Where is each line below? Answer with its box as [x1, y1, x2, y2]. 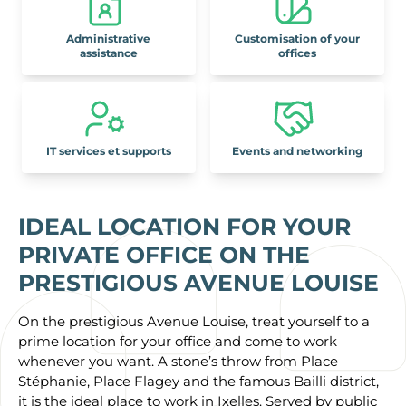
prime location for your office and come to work [18, 333, 337, 351]
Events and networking [232, 144, 363, 159]
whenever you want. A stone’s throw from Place [18, 353, 338, 371]
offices [278, 46, 317, 61]
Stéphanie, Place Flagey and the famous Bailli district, [18, 372, 379, 391]
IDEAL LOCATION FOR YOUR [18, 213, 351, 241]
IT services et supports [45, 144, 171, 159]
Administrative [66, 32, 151, 46]
